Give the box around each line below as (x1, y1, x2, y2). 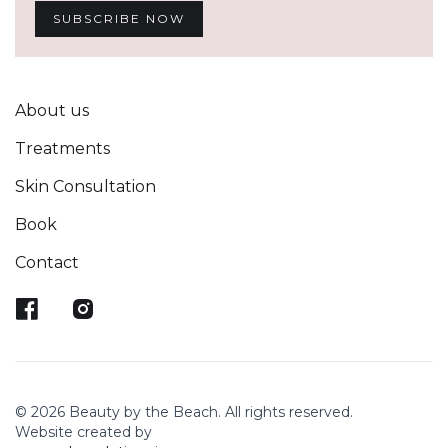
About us (15, 100, 89, 120)
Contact (15, 252, 79, 272)
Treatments (15, 138, 110, 158)
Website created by (15, 422, 152, 441)
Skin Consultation (15, 176, 156, 196)
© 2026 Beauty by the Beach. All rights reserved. (15, 402, 353, 421)
